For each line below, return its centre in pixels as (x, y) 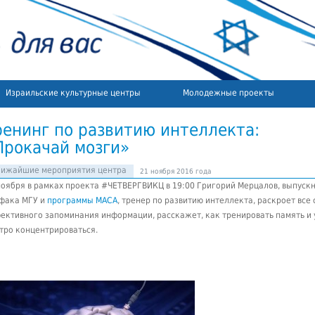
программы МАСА (82, 200)
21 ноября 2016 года (176, 171)
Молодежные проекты (229, 93)
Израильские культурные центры (73, 93)
